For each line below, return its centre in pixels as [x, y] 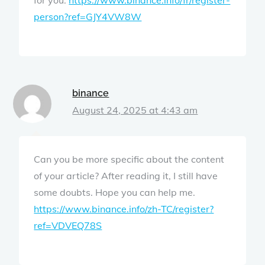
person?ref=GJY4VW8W [88, 16]
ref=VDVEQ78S [68, 225]
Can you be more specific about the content [129, 159]
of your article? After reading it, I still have [126, 175]
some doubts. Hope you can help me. [115, 192]
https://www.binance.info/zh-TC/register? [124, 209]
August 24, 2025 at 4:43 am [135, 110]
